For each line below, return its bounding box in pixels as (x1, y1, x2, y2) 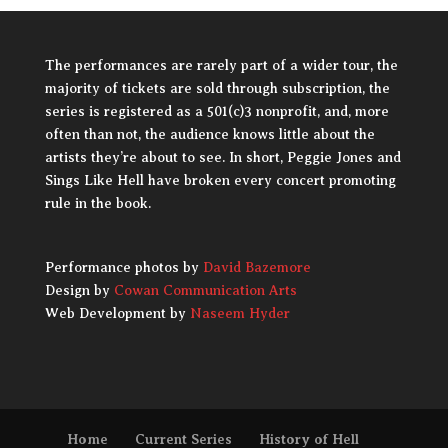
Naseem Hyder (189, 306, 290, 322)
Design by (44, 283, 114, 299)
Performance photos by (44, 260, 203, 276)
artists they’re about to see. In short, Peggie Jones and (44, 150, 401, 165)
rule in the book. (44, 196, 151, 211)
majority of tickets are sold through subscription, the (44, 81, 390, 96)
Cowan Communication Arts (113, 283, 297, 299)
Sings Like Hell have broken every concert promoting (44, 173, 396, 188)
